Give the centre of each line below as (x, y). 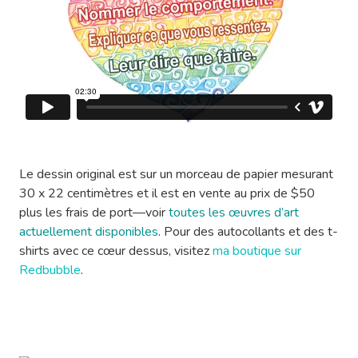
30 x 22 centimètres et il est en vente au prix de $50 (167, 193)
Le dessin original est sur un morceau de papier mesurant (176, 174)
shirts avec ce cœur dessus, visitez (116, 251)
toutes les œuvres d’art (234, 213)
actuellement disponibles (89, 232)
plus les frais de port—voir (94, 213)
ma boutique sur (257, 251)
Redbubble (50, 270)
